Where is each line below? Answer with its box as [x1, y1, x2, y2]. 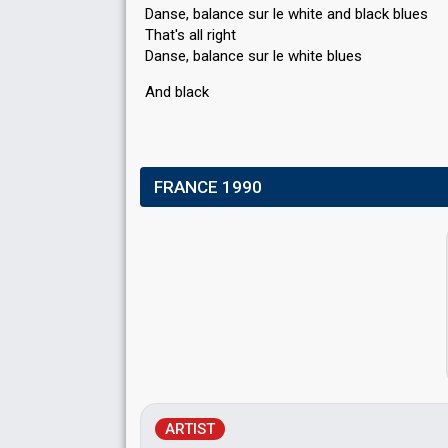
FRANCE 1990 [154, 177, 262, 197]
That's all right [145, 26, 236, 44]
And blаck [145, 83, 209, 101]
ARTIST [165, 420, 215, 438]
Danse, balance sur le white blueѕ [145, 47, 362, 65]
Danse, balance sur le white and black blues [145, 5, 428, 23]
